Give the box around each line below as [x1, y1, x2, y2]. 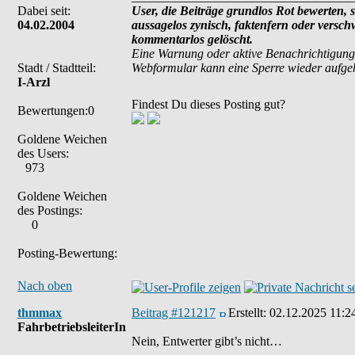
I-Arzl [17, 75, 50, 89]
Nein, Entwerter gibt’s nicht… [132, 334, 282, 348]
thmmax [17, 306, 62, 319]
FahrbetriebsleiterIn [17, 320, 126, 334]
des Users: [17, 147, 69, 160]
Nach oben [17, 279, 72, 292]
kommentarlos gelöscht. [132, 32, 253, 46]
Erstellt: [228, 306, 269, 319]
